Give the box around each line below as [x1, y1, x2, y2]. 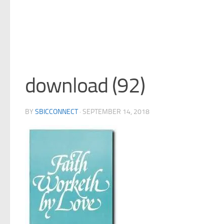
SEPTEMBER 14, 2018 [82, 107, 149, 116]
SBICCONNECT [35, 107, 78, 116]
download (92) [25, 73, 145, 98]
